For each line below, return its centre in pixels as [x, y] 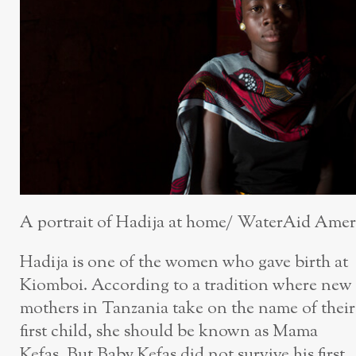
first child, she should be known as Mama [169, 332]
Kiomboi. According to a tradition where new [186, 286]
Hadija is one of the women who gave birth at [184, 263]
